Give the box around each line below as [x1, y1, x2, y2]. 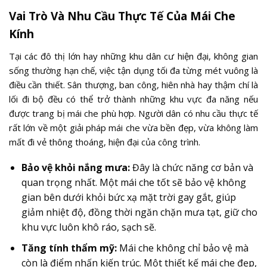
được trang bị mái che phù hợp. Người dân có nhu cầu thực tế [9, 107, 258, 119]
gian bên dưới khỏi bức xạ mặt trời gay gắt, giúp [21, 191, 236, 204]
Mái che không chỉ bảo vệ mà [116, 241, 249, 254]
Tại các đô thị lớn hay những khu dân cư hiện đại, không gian [9, 49, 258, 62]
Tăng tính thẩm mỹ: [21, 241, 117, 254]
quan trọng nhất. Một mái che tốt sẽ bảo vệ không [21, 176, 246, 189]
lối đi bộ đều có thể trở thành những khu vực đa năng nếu [9, 92, 258, 105]
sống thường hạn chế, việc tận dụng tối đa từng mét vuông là [9, 64, 258, 76]
